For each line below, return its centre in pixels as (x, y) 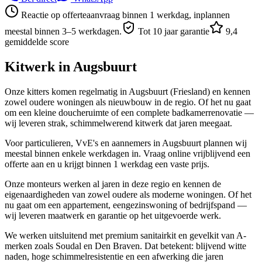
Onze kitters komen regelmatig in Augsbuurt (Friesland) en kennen (127, 91)
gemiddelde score (37, 42)
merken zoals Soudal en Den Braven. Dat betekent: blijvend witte (125, 246)
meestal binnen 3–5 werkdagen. (63, 31)
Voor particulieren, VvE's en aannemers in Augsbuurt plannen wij (126, 143)
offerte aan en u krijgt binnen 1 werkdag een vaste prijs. (107, 164)
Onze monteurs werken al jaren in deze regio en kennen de (113, 184)
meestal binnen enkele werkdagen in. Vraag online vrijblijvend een (127, 153)
